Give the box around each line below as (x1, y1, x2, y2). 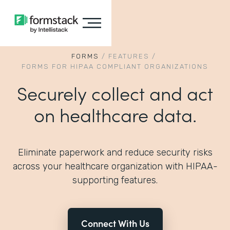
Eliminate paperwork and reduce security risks (17, 147, 213, 158)
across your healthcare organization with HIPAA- (12, 161, 218, 172)
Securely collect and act (17, 80, 213, 106)
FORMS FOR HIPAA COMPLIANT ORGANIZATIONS (22, 63, 208, 70)
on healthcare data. (33, 101, 197, 127)
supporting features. (72, 175, 158, 186)
